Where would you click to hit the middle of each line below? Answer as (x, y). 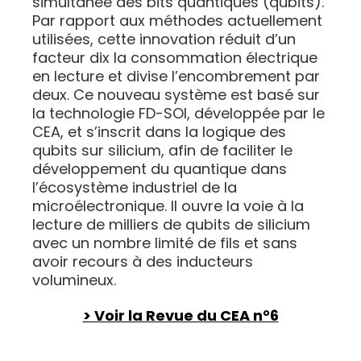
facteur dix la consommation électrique (175, 58)
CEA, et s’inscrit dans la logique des (159, 132)
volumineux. (74, 280)
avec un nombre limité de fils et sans (165, 243)
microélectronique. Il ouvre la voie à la (168, 206)
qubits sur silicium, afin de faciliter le (162, 151)
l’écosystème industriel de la (135, 188)
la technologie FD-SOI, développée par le (178, 114)
